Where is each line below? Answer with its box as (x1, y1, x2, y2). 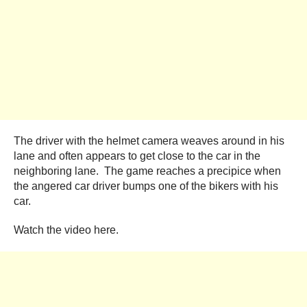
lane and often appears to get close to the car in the (14, 149, 260, 162)
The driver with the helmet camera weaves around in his (14, 134, 284, 147)
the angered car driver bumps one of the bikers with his (14, 180, 278, 192)
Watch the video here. (14, 223, 119, 236)
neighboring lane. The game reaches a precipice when (14, 164, 281, 177)
